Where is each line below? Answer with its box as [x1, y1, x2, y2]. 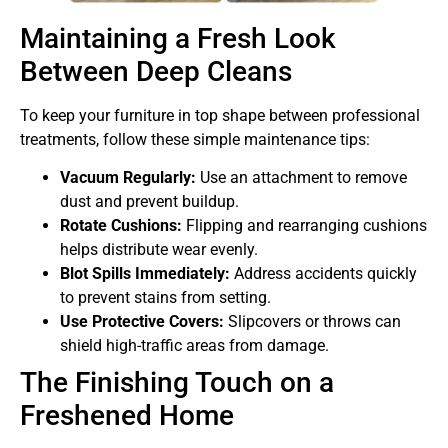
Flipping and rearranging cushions [182, 216, 427, 236]
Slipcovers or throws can [224, 312, 401, 332]
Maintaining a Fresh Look [20, 21, 336, 55]
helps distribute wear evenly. [60, 240, 258, 260]
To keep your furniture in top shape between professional [20, 105, 420, 125]
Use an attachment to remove [196, 168, 407, 188]
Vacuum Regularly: [60, 168, 196, 188]
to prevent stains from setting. [60, 288, 271, 308]
